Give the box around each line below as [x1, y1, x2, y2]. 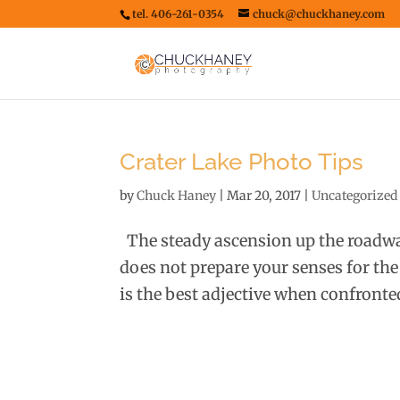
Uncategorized [312, 187, 398, 204]
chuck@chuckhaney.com [253, 7, 386, 21]
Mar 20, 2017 [227, 187, 302, 204]
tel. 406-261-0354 [132, 7, 225, 21]
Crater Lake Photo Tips [120, 148, 364, 175]
